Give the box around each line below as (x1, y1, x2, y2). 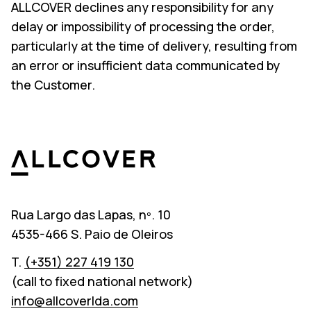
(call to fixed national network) (11, 272, 193, 289)
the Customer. (11, 76, 95, 93)
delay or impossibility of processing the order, (11, 18, 275, 35)
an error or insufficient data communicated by (11, 57, 280, 74)
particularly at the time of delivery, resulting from (11, 37, 297, 54)
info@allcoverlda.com (11, 292, 138, 309)
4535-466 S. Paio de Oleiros (11, 225, 173, 242)
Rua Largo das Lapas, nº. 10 (11, 205, 171, 223)
